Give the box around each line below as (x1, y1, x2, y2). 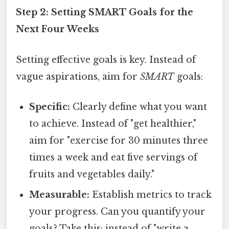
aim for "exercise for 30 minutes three (29, 134, 209, 146)
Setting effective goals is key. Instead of (16, 54, 196, 65)
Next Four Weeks (16, 24, 99, 35)
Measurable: (29, 189, 90, 200)
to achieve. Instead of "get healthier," (29, 118, 197, 129)
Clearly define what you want (70, 101, 208, 112)
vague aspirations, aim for (16, 71, 140, 82)
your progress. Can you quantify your (29, 205, 206, 217)
